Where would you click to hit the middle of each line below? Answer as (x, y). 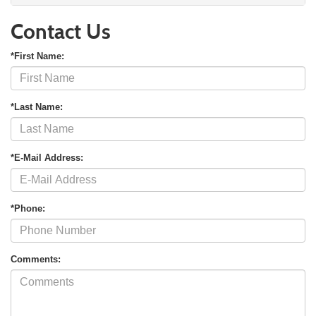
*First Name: (37, 56)
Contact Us (61, 32)
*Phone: (28, 209)
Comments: (36, 260)
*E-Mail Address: (47, 158)
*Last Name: (37, 107)
